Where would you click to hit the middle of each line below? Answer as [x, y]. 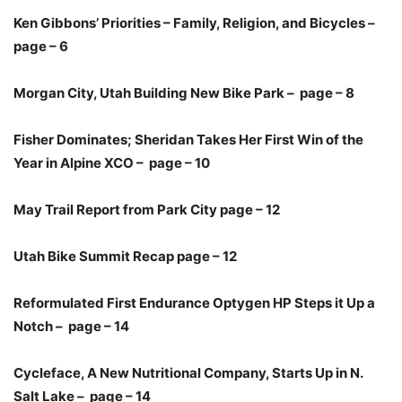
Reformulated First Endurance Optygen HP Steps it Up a [194, 303]
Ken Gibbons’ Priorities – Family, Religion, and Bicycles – [196, 23]
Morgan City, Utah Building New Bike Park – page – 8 [184, 93]
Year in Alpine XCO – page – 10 [112, 163]
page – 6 [41, 47]
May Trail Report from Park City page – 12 [147, 210]
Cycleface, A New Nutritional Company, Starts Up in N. [188, 373]
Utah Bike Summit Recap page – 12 [125, 257]
